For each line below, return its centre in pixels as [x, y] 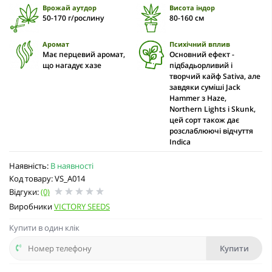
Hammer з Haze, [198, 98]
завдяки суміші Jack [205, 87]
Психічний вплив [199, 44]
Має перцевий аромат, [84, 54]
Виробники [32, 206]
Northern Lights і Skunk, [212, 109]
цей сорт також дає [204, 120]
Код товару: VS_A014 [47, 178]
